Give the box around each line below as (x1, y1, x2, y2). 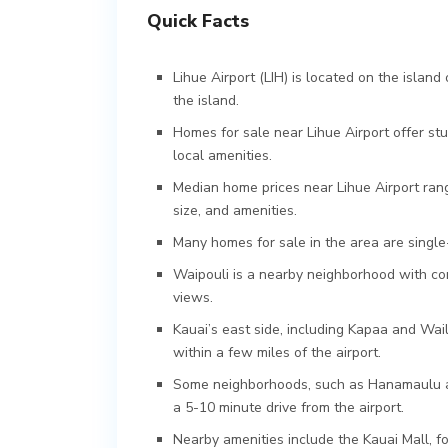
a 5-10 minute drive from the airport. (173, 397, 404, 417)
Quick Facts (147, 8, 249, 33)
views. (173, 287, 213, 307)
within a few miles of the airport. (173, 342, 381, 362)
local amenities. (173, 145, 272, 165)
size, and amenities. (173, 200, 297, 220)
